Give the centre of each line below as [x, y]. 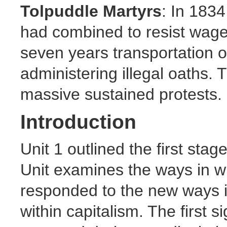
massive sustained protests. [121, 94]
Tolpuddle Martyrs [91, 11]
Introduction [78, 122]
